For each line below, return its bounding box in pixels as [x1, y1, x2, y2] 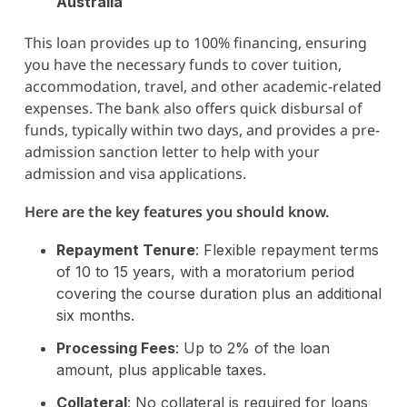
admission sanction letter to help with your [24, 141, 320, 162]
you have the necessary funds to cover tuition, [24, 54, 342, 74]
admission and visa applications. [24, 163, 246, 184]
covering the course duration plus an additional [55, 283, 382, 303]
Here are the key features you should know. [24, 201, 329, 222]
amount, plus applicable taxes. [55, 360, 266, 379]
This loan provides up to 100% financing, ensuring [24, 32, 367, 53]
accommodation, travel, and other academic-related [24, 75, 382, 96]
